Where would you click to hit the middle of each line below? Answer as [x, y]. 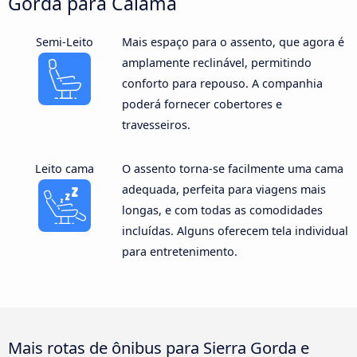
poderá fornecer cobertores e [202, 104]
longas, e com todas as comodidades [222, 210]
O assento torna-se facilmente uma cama [232, 169]
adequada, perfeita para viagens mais [224, 190]
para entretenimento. [179, 252]
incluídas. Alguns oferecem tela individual [235, 231]
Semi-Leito [65, 41]
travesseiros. [156, 124]
